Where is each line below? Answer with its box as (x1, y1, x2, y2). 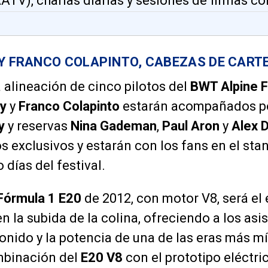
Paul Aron (162, 118, 220, 134)
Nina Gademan (71, 118, 157, 134)
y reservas (5, 118, 71, 134)
